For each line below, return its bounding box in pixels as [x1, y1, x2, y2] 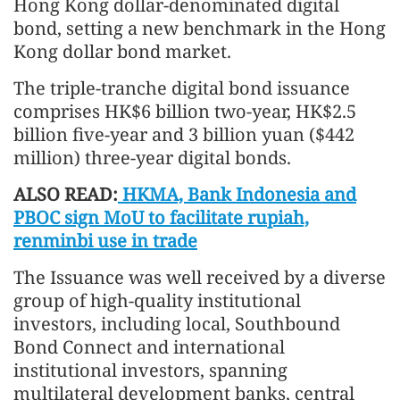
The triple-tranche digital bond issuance [13, 75, 350, 100]
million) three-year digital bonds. [13, 145, 309, 170]
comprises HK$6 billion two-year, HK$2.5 [13, 98, 356, 123]
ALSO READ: [13, 181, 118, 206]
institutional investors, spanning [13, 357, 287, 382]
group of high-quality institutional [13, 287, 301, 312]
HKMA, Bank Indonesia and [118, 181, 356, 206]
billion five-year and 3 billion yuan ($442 [13, 121, 354, 146]
